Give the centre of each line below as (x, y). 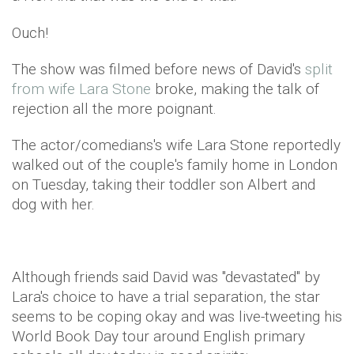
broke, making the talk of (235, 89)
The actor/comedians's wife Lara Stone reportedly (176, 145)
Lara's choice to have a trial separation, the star (166, 297)
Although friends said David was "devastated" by (166, 277)
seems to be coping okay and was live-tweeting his (177, 316)
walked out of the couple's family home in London (175, 165)
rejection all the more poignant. (114, 109)
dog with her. (53, 204)
